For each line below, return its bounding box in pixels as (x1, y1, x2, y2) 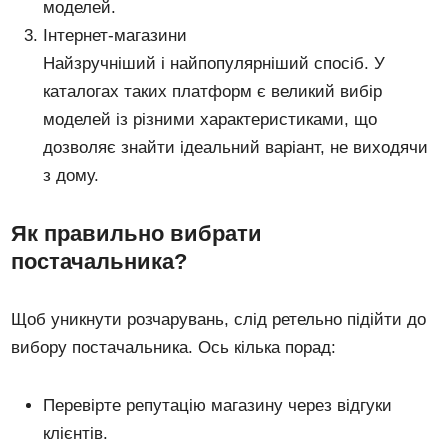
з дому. (43, 165, 100, 185)
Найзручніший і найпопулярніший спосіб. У (43, 53, 386, 73)
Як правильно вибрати (11, 220, 263, 246)
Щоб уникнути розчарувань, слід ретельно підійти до (11, 309, 427, 329)
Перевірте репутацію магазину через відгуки (43, 395, 393, 415)
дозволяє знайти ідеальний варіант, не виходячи (43, 137, 429, 157)
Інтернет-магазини (43, 25, 188, 45)
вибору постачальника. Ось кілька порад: (11, 337, 337, 357)
